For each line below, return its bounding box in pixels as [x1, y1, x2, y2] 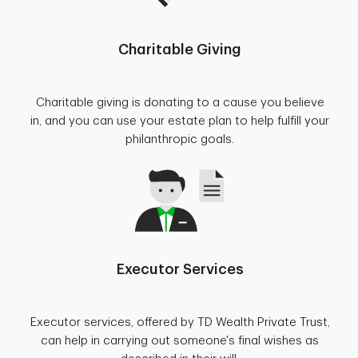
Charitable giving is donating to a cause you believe [35, 96, 324, 109]
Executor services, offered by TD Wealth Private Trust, [30, 316, 330, 328]
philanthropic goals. [125, 133, 234, 145]
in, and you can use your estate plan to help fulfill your [30, 114, 329, 127]
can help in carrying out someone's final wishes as [41, 334, 319, 347]
